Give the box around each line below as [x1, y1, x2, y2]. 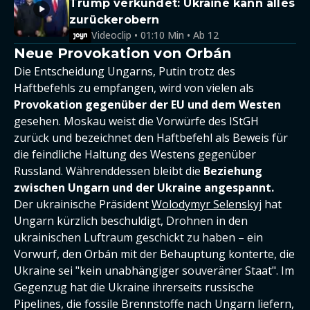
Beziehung [203, 163, 262, 179]
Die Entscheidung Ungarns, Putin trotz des [14, 64, 235, 79]
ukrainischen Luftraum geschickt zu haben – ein [14, 230, 263, 245]
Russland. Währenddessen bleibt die [14, 163, 203, 179]
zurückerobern [69, 13, 160, 26]
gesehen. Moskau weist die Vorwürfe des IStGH [14, 113, 259, 129]
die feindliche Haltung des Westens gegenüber [14, 147, 256, 162]
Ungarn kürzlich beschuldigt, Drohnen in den [14, 213, 248, 228]
